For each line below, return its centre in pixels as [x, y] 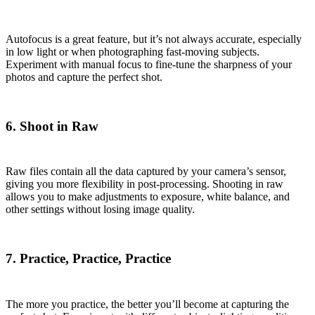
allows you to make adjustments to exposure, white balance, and [148, 197]
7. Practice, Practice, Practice [88, 258]
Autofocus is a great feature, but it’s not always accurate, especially [154, 39]
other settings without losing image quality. [100, 210]
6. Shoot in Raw [52, 126]
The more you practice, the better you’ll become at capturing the [147, 304]
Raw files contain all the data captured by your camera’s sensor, [146, 172]
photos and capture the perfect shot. [84, 77]
